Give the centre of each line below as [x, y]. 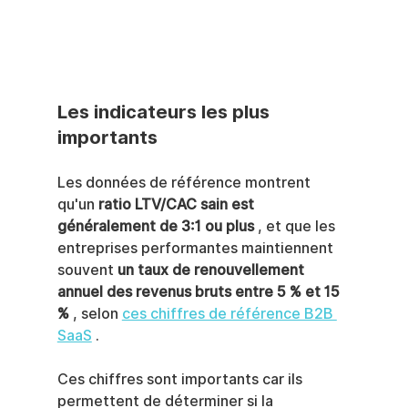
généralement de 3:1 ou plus [155, 227]
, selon [95, 314]
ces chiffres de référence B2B [229, 314]
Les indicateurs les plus [165, 112]
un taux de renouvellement [212, 270]
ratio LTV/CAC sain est [178, 205]
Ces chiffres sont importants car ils [181, 380]
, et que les [296, 227]
